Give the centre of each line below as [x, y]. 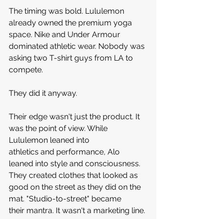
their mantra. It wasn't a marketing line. [78, 210]
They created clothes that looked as [74, 175]
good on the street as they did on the [76, 187]
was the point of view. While [59, 128]
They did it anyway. [43, 93]
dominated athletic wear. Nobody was [78, 46]
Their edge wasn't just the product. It [75, 117]
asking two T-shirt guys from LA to [72, 58]
